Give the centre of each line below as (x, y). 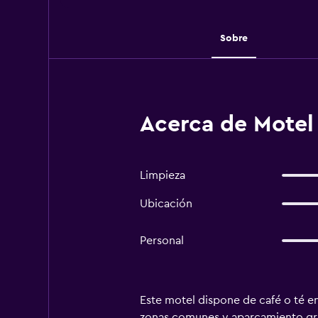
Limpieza (162, 175)
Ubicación (166, 204)
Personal (161, 241)
